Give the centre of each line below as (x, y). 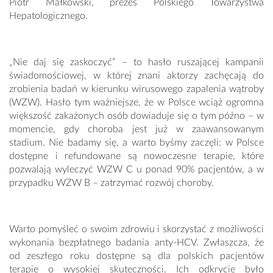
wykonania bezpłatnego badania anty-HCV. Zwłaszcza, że (136, 243)
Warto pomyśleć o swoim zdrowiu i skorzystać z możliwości (136, 229)
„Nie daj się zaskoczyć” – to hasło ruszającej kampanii (136, 62)
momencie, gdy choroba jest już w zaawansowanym (136, 129)
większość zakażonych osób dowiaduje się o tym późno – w (136, 116)
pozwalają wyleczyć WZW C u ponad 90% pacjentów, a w (136, 170)
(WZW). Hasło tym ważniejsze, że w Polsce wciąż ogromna (136, 103)
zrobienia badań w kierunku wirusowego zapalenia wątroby (136, 89)
